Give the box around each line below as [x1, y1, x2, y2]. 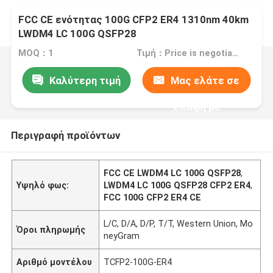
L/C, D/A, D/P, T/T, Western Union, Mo [104, 218, 253, 229]
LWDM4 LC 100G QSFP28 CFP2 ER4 [104, 180, 251, 190]
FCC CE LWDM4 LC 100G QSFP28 [104, 168, 241, 178]
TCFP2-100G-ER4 [104, 257, 172, 267]
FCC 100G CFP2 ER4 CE [104, 192, 202, 202]
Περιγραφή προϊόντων [10, 129, 120, 141]
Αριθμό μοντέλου [16, 257, 93, 267]
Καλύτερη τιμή [49, 74, 121, 87]
